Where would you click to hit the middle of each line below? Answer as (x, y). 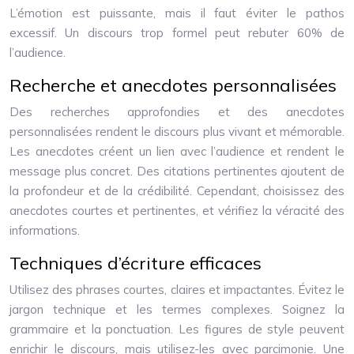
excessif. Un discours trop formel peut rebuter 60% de (177, 33)
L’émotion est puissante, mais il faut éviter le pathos (177, 13)
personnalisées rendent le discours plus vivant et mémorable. (177, 132)
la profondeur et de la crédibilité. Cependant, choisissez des (177, 191)
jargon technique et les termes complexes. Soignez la (177, 309)
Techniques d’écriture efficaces (136, 263)
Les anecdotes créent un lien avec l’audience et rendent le (177, 151)
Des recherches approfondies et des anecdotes (177, 112)
